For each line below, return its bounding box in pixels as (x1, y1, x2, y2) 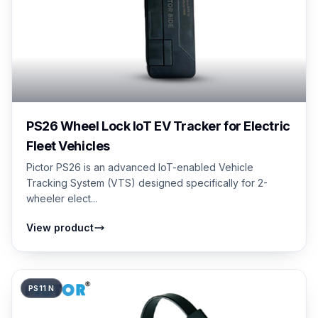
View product (26, 221, 94, 234)
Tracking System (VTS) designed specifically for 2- (26, 176, 268, 189)
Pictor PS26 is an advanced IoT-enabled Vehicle (26, 160, 253, 173)
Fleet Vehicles (26, 138, 110, 153)
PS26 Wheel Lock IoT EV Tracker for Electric (26, 118, 290, 133)
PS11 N (28, 283, 55, 293)
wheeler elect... (26, 192, 97, 204)
